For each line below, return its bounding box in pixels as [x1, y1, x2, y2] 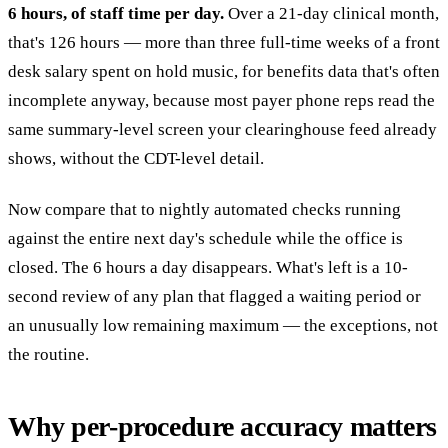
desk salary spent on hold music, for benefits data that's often [8, 62, 440, 82]
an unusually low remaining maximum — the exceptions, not [8, 315, 438, 335]
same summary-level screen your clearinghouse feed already [8, 120, 437, 140]
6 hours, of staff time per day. [8, 4, 224, 24]
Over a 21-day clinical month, [224, 4, 439, 24]
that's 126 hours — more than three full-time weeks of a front [8, 33, 440, 53]
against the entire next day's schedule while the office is [8, 228, 403, 248]
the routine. [8, 344, 89, 364]
